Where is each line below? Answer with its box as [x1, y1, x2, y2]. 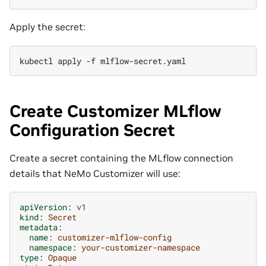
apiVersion [20, 201, 67, 213]
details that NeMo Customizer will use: [9, 167, 180, 179]
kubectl [20, 55, 53, 66]
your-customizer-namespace [81, 241, 200, 253]
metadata [20, 221, 58, 233]
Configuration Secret [9, 119, 175, 141]
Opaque [48, 251, 77, 263]
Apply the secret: [9, 21, 85, 33]
